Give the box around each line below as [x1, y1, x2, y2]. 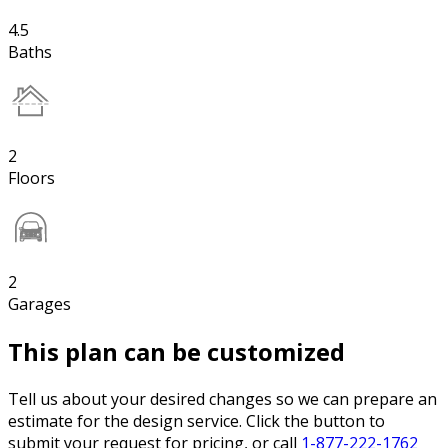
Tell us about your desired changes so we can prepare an [8, 388, 437, 411]
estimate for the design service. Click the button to [8, 410, 385, 433]
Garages [8, 293, 71, 316]
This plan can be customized [8, 335, 345, 369]
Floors [8, 167, 55, 190]
